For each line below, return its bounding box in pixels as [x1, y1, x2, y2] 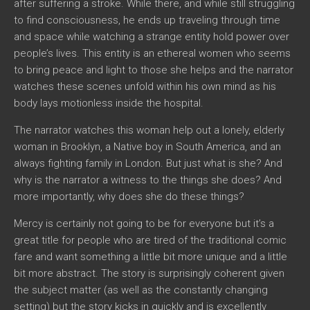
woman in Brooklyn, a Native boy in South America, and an [14, 140, 281, 153]
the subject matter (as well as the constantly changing [14, 283, 268, 296]
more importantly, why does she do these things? [14, 190, 244, 203]
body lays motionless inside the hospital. [14, 96, 203, 109]
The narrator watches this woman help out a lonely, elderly [14, 123, 284, 136]
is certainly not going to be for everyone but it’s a [43, 217, 274, 230]
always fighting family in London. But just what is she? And [14, 156, 282, 170]
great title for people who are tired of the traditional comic [14, 233, 286, 246]
